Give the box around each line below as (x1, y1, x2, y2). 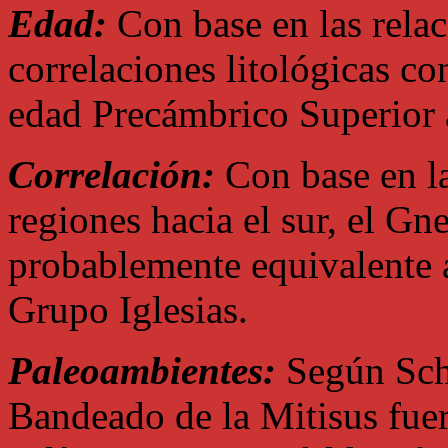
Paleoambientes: (8, 349, 276, 392)
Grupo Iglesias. (8, 288, 248, 331)
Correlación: (8, 153, 215, 196)
